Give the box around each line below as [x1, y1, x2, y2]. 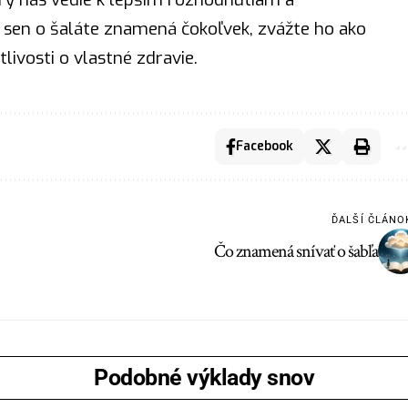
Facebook [236, 138, 294, 156]
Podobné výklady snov [94, 364, 314, 392]
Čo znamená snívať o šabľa [214, 240, 379, 264]
